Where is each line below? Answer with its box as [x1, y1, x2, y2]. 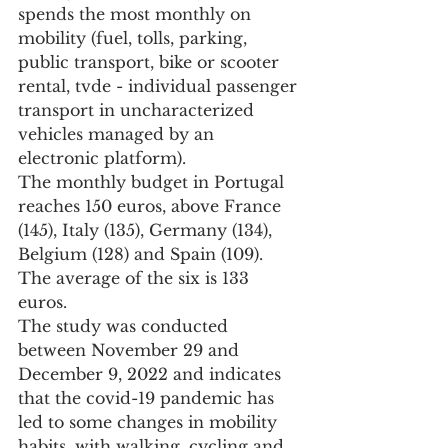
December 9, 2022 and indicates [18, 364, 286, 385]
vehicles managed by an [18, 124, 219, 145]
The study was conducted [18, 316, 233, 337]
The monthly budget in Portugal [18, 172, 289, 193]
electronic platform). [18, 148, 186, 169]
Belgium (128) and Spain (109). [18, 244, 268, 265]
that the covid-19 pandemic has [18, 388, 279, 409]
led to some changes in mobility [18, 412, 282, 433]
